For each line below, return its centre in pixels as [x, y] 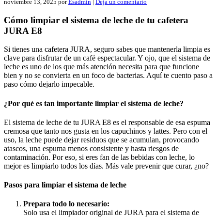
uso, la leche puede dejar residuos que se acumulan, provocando [101, 139]
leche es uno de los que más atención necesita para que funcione [101, 67]
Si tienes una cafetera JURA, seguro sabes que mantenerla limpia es [107, 49]
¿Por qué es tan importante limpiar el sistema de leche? [94, 103]
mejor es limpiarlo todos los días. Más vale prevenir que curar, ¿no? [106, 166]
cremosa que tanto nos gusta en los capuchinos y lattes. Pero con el [106, 131]
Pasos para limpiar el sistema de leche [65, 185]
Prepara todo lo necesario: [66, 204]
